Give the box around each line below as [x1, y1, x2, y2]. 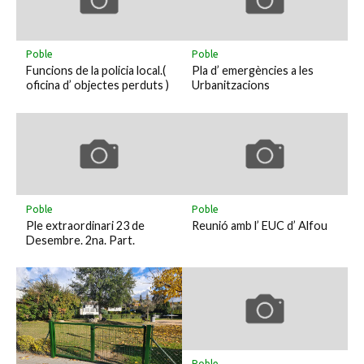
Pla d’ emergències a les [191, 63, 314, 78]
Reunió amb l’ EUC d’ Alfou [191, 218, 327, 232]
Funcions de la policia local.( [25, 63, 166, 78]
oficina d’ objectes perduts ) [25, 78, 169, 93]
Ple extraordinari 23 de [25, 218, 145, 232]
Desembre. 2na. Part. [25, 232, 135, 247]
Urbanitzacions [191, 78, 270, 93]
